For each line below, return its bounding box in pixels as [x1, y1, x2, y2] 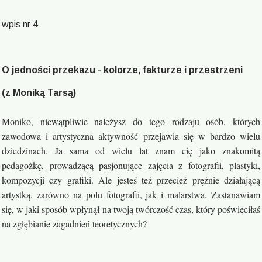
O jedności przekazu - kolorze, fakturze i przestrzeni [2, 65, 243, 75]
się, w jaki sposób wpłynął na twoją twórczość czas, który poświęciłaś [2, 203, 260, 215]
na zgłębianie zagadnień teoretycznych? [2, 218, 147, 230]
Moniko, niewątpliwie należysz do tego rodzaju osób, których [2, 115, 260, 127]
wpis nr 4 [2, 19, 38, 29]
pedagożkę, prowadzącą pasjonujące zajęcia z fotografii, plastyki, [2, 159, 260, 171]
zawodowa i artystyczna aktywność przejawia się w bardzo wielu [2, 130, 260, 142]
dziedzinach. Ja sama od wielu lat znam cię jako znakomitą [2, 144, 260, 157]
